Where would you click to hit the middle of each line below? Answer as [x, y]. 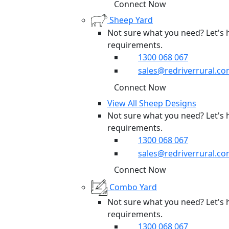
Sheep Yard [131, 20]
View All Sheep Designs [152, 103]
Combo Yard [133, 187]
